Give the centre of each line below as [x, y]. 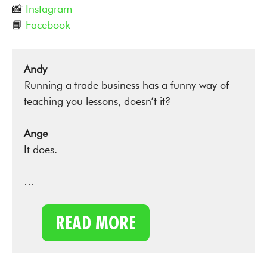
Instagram [49, 9]
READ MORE [96, 223]
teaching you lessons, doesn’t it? [100, 101]
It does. [41, 149]
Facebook [48, 25]
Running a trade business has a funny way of [126, 85]
